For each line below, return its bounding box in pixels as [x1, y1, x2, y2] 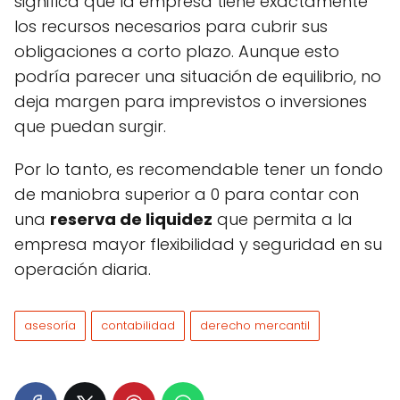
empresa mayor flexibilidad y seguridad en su [14, 233, 382, 256]
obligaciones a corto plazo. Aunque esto [14, 40, 339, 63]
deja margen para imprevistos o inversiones [14, 90, 367, 113]
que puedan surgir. [14, 115, 166, 138]
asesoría [24, 317, 76, 335]
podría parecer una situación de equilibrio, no [14, 65, 381, 88]
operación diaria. [14, 258, 151, 281]
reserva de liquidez [50, 208, 212, 231]
